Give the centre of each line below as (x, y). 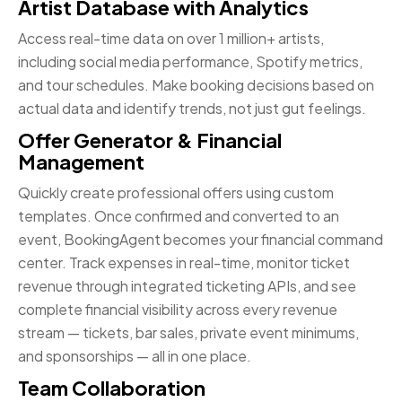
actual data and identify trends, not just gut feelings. (192, 109)
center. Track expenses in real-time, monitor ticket (184, 263)
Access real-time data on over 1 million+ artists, (171, 39)
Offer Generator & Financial (150, 140)
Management (81, 162)
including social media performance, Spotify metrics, (190, 62)
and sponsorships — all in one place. (135, 356)
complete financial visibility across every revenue (178, 310)
